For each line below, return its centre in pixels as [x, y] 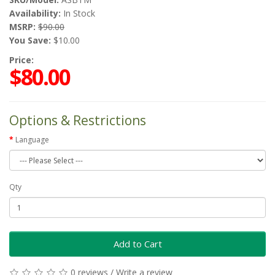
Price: [21, 60]
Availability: [35, 13]
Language [32, 140]
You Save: [30, 40]
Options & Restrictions [78, 120]
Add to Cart [137, 244]
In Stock [78, 13]
